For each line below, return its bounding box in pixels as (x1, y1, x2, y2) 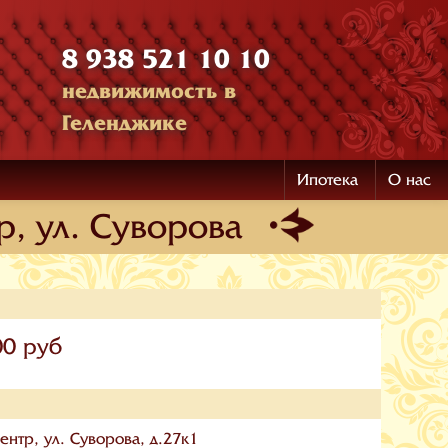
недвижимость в (62, 78, 237, 103)
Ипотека (297, 171, 358, 189)
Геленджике (62, 110, 188, 135)
